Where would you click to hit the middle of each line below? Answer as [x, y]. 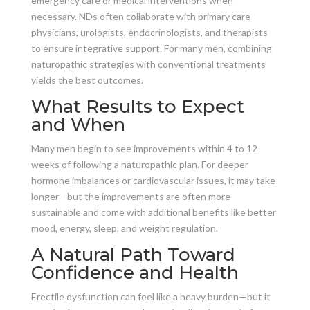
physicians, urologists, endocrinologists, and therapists [149, 32]
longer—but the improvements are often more [130, 196]
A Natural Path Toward [133, 254]
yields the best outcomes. [87, 80]
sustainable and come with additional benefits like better [153, 212]
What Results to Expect [137, 106]
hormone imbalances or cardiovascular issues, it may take [153, 180]
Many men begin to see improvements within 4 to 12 [144, 148]
